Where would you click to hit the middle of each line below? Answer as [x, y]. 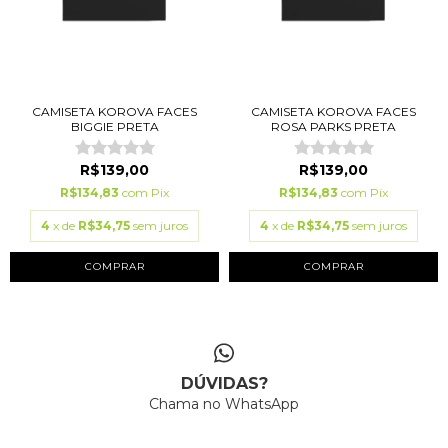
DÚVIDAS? [224, 384]
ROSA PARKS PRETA [333, 126]
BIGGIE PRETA [114, 126]
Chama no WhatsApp [224, 404]
